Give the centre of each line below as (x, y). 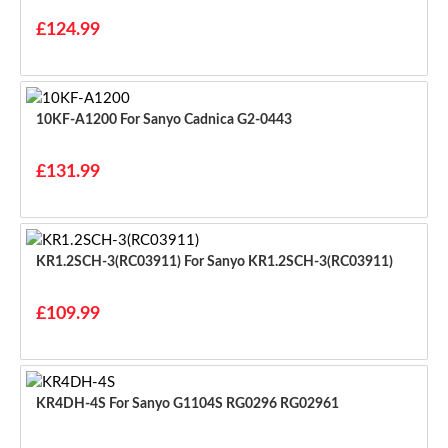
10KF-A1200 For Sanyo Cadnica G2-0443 (206, 119)
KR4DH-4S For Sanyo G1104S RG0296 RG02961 (224, 403)
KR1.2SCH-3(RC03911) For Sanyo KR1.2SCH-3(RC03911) (288, 261)
